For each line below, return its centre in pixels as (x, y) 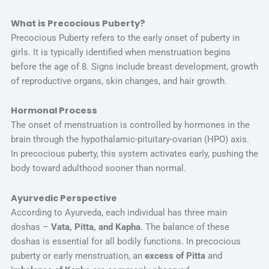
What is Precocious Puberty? (78, 23)
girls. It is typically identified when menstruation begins (120, 52)
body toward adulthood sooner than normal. (98, 168)
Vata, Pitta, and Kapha (95, 227)
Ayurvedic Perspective (64, 198)
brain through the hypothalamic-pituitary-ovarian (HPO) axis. (130, 140)
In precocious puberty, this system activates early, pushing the (134, 154)
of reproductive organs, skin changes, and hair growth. (119, 81)
